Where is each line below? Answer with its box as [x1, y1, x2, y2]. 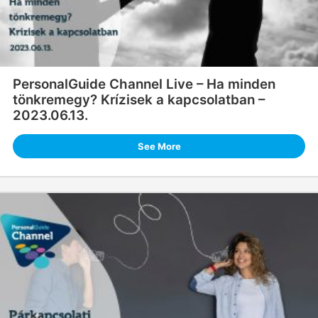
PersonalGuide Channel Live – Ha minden [12, 75, 275, 92]
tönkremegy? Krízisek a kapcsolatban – [12, 91, 265, 108]
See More [137, 140, 181, 152]
